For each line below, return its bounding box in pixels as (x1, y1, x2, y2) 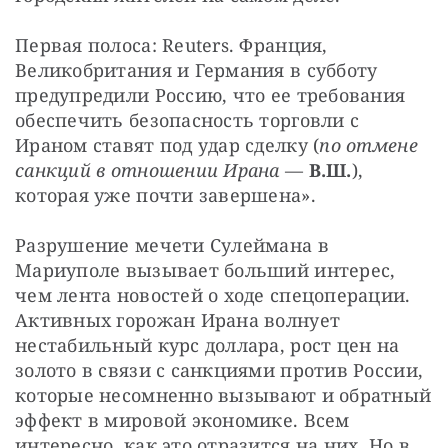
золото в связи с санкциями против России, (15, 358, 424, 383)
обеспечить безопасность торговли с (15, 108, 360, 133)
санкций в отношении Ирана (15, 158, 280, 183)
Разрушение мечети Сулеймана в (15, 233, 329, 258)
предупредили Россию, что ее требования (15, 83, 406, 108)
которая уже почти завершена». (15, 183, 316, 208)
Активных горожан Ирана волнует (15, 308, 341, 333)
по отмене (319, 133, 418, 158)
